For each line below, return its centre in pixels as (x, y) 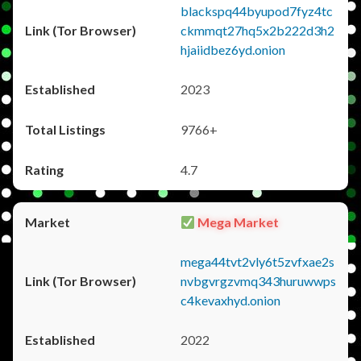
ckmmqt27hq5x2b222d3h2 (257, 30)
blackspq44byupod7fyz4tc (257, 11)
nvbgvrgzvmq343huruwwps (258, 281)
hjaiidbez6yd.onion (233, 50)
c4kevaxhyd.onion (230, 300)
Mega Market (237, 222)
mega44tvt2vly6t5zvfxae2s (257, 261)
